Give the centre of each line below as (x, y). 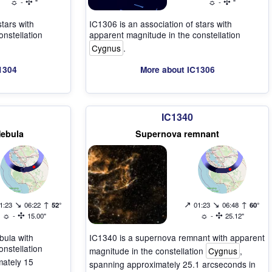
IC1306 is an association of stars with (161, 23)
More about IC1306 (177, 69)
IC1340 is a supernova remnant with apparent (177, 237)
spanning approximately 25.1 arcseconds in (172, 264)
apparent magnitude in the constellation (165, 34)
